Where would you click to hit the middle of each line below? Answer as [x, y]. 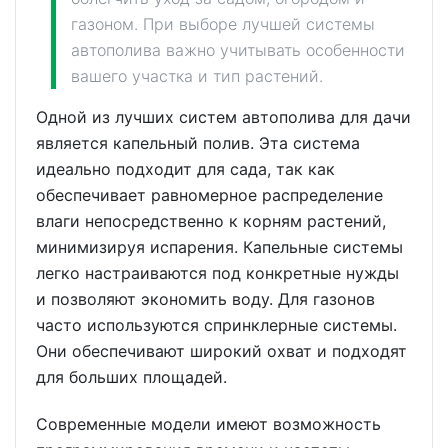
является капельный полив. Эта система [198, 143]
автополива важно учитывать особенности [238, 50]
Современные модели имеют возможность [208, 423]
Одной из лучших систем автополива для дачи [223, 117]
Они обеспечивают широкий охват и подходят [221, 351]
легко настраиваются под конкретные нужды [217, 273]
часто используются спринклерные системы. [216, 325]
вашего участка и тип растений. [197, 76]
